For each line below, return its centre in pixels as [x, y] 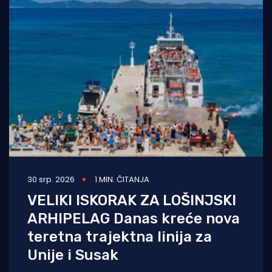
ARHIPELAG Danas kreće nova [134, 218]
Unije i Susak [73, 255]
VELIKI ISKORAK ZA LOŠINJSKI [132, 200]
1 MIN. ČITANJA [122, 179]
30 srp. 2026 [51, 179]
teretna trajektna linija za [120, 236]
